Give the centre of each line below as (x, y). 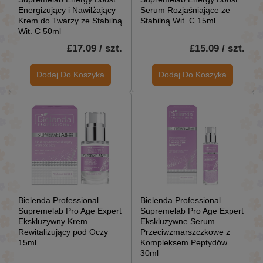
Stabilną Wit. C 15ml (178, 20)
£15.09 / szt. (217, 48)
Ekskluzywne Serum (178, 221)
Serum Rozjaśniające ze (185, 10)
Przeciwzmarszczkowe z (185, 232)
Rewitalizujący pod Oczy (63, 232)
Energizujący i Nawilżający (67, 10)
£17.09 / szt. (95, 48)
